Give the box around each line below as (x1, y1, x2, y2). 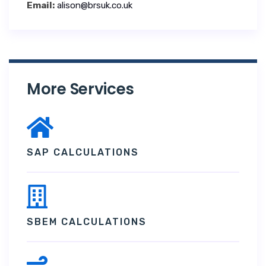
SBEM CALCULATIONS (27, 216, 147, 227)
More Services (27, 78, 135, 100)
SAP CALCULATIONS (27, 146, 139, 158)
